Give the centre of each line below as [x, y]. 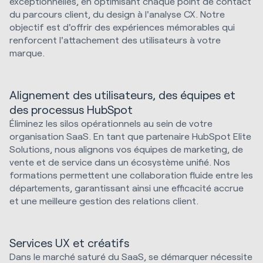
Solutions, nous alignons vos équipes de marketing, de [126, 149]
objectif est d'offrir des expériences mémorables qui [122, 27]
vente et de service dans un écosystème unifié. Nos [120, 162]
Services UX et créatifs [69, 243]
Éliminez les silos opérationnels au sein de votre [111, 123]
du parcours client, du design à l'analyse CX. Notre [117, 14]
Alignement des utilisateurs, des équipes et [122, 95]
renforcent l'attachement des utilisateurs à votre [115, 40]
